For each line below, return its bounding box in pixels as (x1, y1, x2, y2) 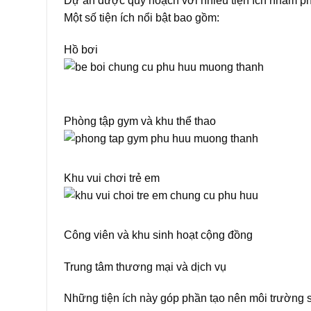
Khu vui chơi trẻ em (64, 171, 160, 184)
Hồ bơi (64, 44, 98, 56)
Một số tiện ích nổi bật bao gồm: (64, 12, 219, 24)
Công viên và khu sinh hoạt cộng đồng (64, 228, 253, 241)
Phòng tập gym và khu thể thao (64, 115, 216, 127)
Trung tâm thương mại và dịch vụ (64, 260, 226, 273)
